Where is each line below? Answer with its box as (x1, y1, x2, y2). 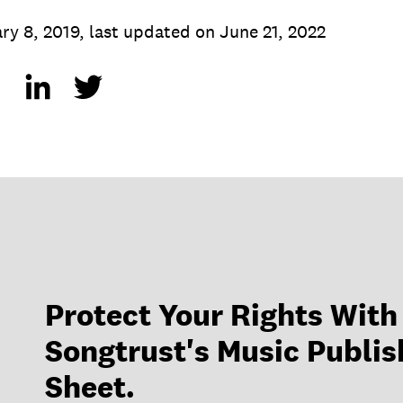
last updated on (89, 21, 215, 43)
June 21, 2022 (219, 21, 326, 43)
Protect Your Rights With (45, 296, 399, 334)
